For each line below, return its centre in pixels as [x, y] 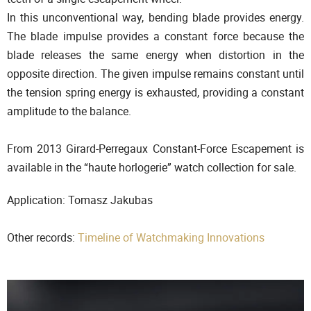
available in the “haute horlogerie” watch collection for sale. [152, 167]
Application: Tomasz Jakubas [80, 200]
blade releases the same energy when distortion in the [155, 54]
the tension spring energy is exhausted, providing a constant [155, 92]
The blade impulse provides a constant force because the [155, 36]
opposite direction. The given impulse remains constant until [155, 73]
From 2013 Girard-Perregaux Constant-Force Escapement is [155, 148]
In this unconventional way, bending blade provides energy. [155, 17]
